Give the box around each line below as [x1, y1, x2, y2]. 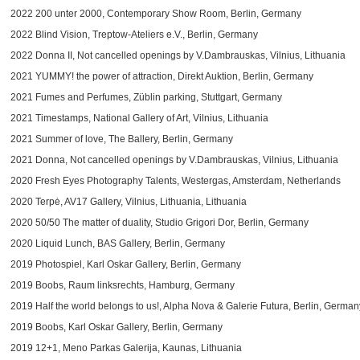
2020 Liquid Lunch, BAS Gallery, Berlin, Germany [10, 238, 225, 249]
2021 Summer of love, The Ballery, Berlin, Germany [10, 133, 233, 145]
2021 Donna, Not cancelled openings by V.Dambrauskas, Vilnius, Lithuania [10, 154, 338, 166]
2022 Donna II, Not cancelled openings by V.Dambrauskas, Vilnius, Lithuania [10, 50, 346, 61]
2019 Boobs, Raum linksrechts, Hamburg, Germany [10, 280, 235, 291]
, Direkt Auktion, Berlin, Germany [173, 71, 313, 82]
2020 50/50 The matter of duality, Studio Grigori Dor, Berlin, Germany [10, 217, 309, 228]
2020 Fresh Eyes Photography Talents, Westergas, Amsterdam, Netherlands [10, 175, 341, 186]
